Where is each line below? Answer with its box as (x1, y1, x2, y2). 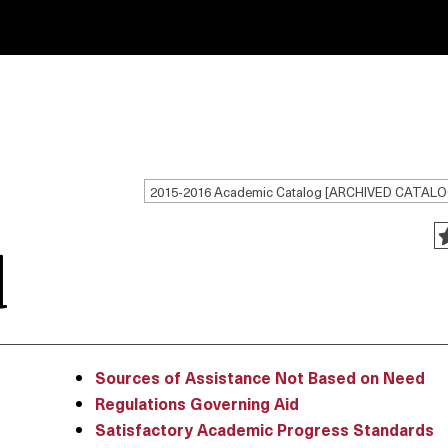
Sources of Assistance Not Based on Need (95, 365, 425, 389)
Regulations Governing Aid (95, 391, 299, 415)
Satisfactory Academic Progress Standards (95, 417, 434, 441)
